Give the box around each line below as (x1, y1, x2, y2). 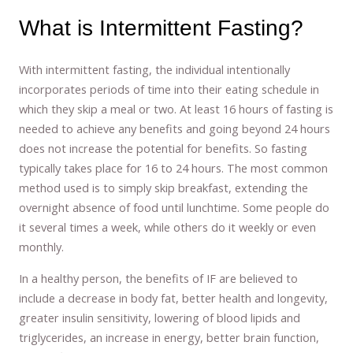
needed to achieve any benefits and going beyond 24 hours (19, 121, 331, 137)
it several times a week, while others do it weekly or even (19, 219, 317, 236)
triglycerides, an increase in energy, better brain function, (19, 329, 320, 345)
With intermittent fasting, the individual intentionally (19, 61, 291, 78)
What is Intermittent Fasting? (19, 16, 304, 41)
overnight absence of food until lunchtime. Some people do (19, 199, 330, 216)
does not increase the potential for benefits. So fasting (19, 140, 308, 157)
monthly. (19, 239, 65, 255)
